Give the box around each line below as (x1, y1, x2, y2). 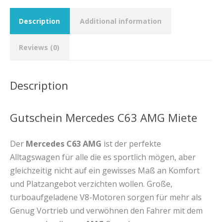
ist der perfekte (104, 138, 161, 150)
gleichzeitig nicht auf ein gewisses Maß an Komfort (10, 165, 200, 176)
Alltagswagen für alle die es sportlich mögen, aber (10, 152, 196, 163)
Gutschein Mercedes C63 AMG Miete (10, 110, 197, 125)
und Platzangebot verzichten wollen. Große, (10, 178, 172, 190)
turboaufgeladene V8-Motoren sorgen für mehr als (10, 192, 202, 203)
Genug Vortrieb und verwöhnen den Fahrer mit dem (10, 205, 203, 217)
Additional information (80, 16, 162, 26)
